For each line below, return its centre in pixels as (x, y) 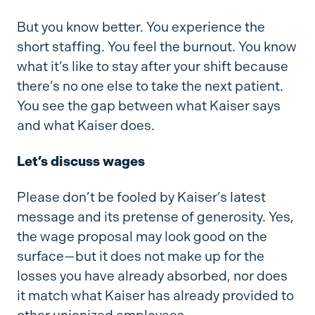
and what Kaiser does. (85, 126)
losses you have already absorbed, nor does (152, 276)
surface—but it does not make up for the (140, 256)
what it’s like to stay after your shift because (152, 67)
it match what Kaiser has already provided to (155, 295)
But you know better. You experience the (141, 27)
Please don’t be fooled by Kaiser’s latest (141, 197)
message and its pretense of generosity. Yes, (155, 217)
